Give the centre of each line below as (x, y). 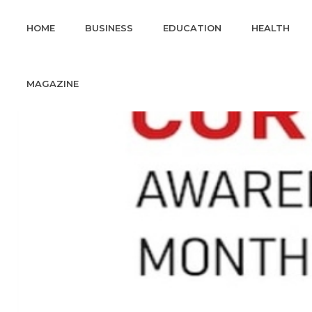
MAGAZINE (53, 84)
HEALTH (271, 28)
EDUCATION (192, 28)
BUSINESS (109, 28)
